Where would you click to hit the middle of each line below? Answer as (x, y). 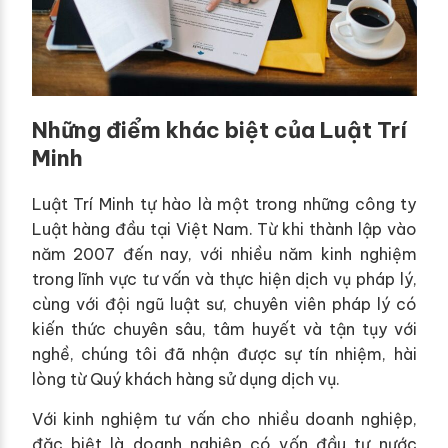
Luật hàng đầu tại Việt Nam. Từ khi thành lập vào (224, 229)
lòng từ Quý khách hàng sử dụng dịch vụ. (185, 379)
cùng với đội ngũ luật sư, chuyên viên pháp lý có (224, 304)
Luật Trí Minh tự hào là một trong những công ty (224, 204)
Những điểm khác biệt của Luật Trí (219, 130)
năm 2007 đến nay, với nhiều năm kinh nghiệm (224, 254)
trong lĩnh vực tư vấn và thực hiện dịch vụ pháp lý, (224, 279)
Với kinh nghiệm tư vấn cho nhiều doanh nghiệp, (224, 419)
